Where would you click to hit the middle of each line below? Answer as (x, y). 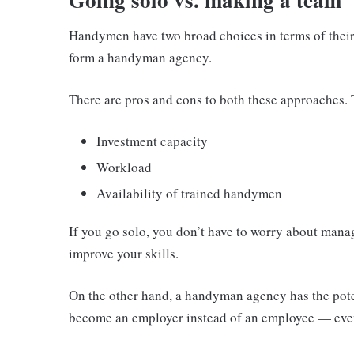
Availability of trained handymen (189, 194)
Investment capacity (152, 141)
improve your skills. (124, 254)
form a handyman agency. (140, 58)
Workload (124, 168)
